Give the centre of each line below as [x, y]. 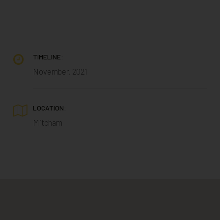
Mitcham [47, 122]
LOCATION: [49, 108]
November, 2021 [60, 71]
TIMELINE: [48, 57]
